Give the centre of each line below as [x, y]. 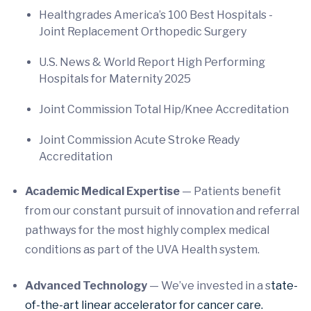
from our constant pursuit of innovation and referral [162, 210]
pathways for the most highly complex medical [147, 230]
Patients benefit [237, 191]
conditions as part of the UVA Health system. [143, 249]
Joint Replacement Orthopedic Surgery [143, 31]
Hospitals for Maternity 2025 [115, 78]
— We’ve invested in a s [209, 285]
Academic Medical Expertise [102, 191]
